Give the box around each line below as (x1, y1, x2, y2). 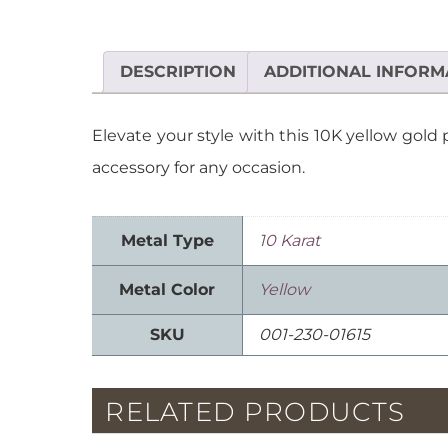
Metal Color (119, 279, 215, 299)
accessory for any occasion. (92, 157, 305, 177)
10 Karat (259, 230, 320, 250)
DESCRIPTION (120, 61, 236, 81)
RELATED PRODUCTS (105, 395, 406, 429)
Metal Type (120, 230, 214, 250)
